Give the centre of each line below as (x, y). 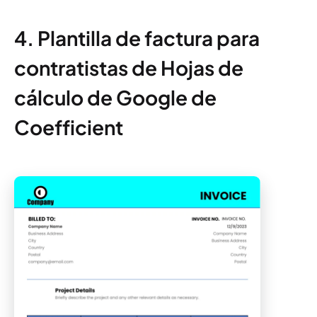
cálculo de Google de (115, 97)
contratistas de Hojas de (129, 67)
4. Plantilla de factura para (137, 38)
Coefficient (69, 127)
